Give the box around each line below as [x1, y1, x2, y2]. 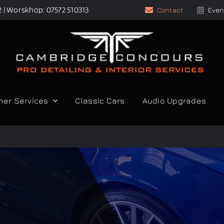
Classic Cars [74, 95, 125, 105]
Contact [156, 5, 183, 14]
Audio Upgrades [142, 95, 206, 105]
